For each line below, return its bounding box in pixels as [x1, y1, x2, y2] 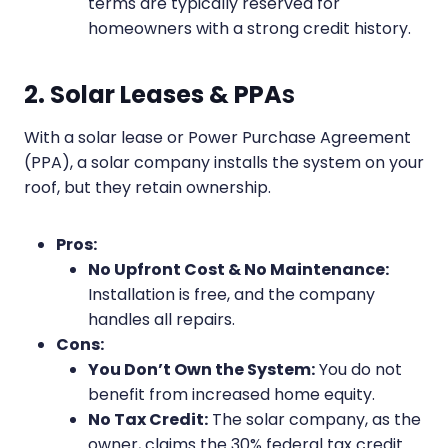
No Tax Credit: [88, 407, 208, 431]
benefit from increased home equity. [88, 382, 375, 406]
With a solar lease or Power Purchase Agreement [24, 125, 411, 149]
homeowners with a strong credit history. [88, 16, 411, 40]
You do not [315, 357, 402, 381]
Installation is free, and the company [88, 282, 375, 306]
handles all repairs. [88, 307, 235, 331]
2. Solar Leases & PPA [24, 77, 282, 111]
